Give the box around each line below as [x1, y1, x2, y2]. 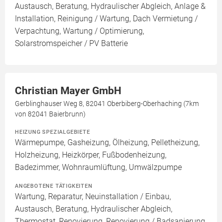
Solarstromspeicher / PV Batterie [15, 39, 128, 49]
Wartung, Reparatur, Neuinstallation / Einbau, [15, 192, 171, 202]
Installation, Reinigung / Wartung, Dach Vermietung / [15, 14, 198, 24]
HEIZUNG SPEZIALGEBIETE [15, 128, 90, 136]
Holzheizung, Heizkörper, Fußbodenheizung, [15, 150, 166, 160]
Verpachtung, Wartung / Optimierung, [15, 26, 144, 36]
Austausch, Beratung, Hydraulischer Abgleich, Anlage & [15, 1, 206, 11]
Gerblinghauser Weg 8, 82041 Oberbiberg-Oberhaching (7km [15, 100, 199, 108]
